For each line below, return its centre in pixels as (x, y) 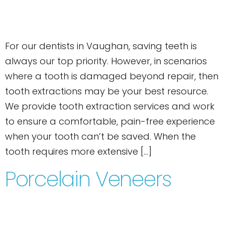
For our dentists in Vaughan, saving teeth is (101, 46)
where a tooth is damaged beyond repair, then (112, 76)
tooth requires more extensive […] (78, 152)
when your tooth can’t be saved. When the (100, 137)
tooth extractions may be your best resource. (107, 91)
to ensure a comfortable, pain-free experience (110, 122)
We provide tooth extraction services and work (110, 106)
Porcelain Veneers (88, 179)
